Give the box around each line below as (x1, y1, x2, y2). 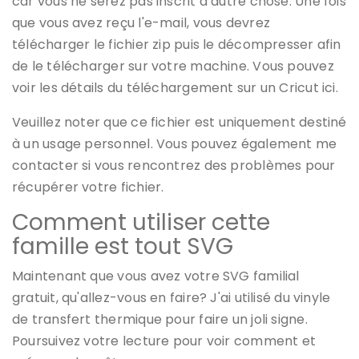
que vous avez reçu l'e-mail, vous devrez (12, 13, 271, 32)
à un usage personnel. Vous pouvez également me (12, 134, 337, 153)
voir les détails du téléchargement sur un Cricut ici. (12, 78, 338, 97)
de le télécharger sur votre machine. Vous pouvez (12, 56, 334, 75)
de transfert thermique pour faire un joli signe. (12, 309, 308, 329)
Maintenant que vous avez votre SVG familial (12, 266, 300, 285)
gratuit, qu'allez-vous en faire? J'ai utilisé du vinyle (12, 288, 331, 307)
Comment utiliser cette (12, 206, 270, 238)
